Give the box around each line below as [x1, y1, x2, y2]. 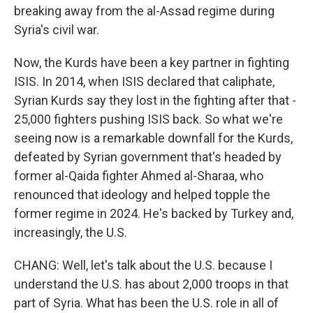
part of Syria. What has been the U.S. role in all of [14, 296, 279, 310]
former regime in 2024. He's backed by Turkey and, [14, 206, 293, 221]
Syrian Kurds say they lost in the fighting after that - [14, 93, 296, 108]
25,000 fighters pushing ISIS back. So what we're [14, 112, 283, 126]
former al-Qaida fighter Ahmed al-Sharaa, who [14, 168, 263, 183]
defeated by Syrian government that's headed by [14, 150, 282, 164]
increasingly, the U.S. [14, 225, 127, 240]
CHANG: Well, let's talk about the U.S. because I [14, 258, 272, 272]
